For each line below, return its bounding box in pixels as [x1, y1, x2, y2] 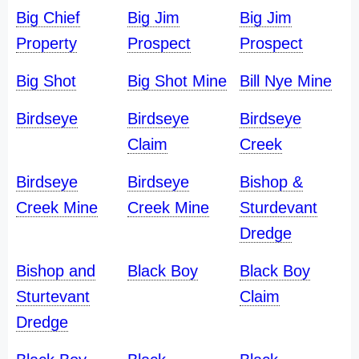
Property [16, 34, 77, 52]
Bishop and [16, 262, 95, 280]
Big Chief [16, 9, 80, 26]
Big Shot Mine [127, 72, 228, 90]
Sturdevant [239, 199, 317, 216]
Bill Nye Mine [239, 72, 332, 90]
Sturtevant [16, 288, 90, 305]
